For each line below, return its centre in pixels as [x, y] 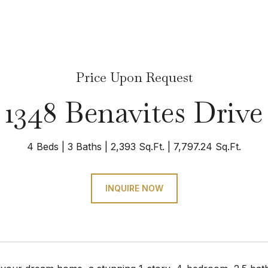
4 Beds [43, 147]
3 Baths [85, 147]
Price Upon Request [134, 77]
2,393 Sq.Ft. [138, 147]
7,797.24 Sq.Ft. [207, 147]
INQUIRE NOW [134, 188]
